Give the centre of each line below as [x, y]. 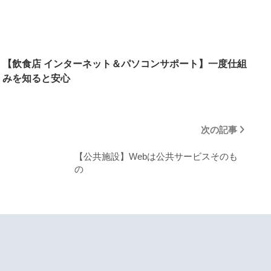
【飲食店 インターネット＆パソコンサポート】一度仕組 [124, 64]
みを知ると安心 [36, 78]
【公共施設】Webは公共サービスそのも [156, 157]
